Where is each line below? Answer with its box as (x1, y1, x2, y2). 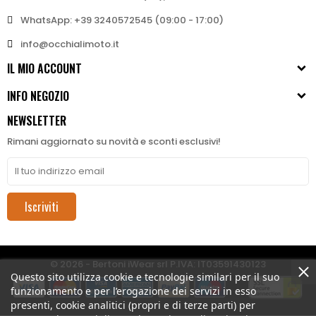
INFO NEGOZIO (7, 87, 69, 105)
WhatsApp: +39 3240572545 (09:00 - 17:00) (20, 13, 224, 28)
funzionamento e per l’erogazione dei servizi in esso (11, 284, 256, 298)
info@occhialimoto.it (20, 37, 119, 51)
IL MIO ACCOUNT (7, 60, 82, 78)
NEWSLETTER (7, 112, 66, 130)
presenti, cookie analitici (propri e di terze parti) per (11, 298, 255, 312)
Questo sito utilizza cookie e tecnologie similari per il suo (11, 270, 279, 284)
